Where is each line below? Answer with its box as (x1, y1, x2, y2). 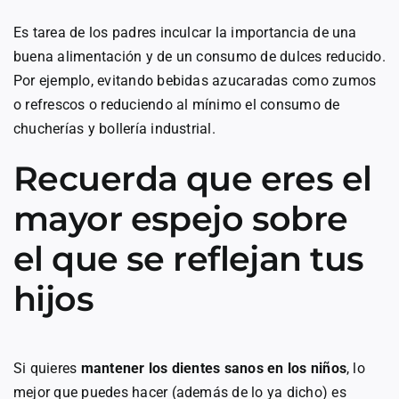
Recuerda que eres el (13, 158, 372, 200)
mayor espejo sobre (13, 198, 348, 240)
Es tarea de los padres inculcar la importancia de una (13, 24, 357, 42)
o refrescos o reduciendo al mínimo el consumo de (13, 96, 340, 114)
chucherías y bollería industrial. (13, 120, 216, 138)
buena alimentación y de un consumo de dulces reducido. (13, 48, 386, 66)
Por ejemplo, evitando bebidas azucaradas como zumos (13, 72, 377, 90)
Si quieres (13, 360, 81, 378)
